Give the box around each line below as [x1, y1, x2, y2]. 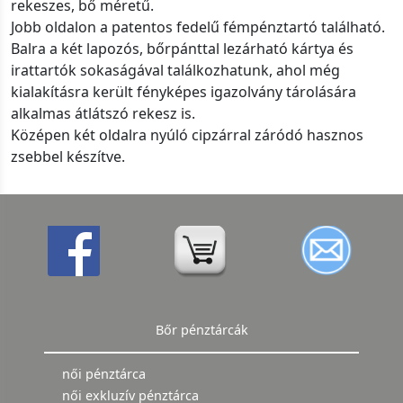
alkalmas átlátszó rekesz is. [11, 103, 195, 124]
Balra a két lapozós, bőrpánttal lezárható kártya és [11, 39, 354, 59]
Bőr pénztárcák [155, 321, 248, 339]
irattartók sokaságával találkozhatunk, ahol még [11, 60, 340, 81]
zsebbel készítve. [11, 147, 125, 167]
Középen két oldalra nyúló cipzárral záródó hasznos [11, 125, 363, 146]
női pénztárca [62, 365, 146, 383]
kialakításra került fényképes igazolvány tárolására [11, 82, 356, 103]
